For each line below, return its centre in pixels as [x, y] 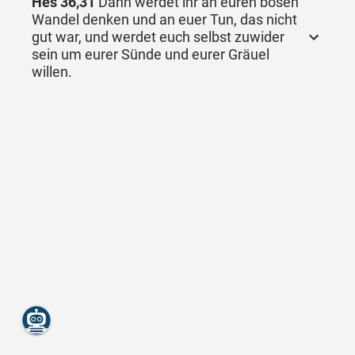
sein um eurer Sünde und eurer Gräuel [151, 54]
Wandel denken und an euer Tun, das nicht [164, 19]
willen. [52, 72]
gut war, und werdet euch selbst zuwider [158, 37]
